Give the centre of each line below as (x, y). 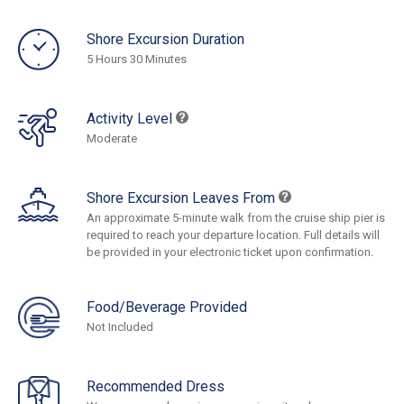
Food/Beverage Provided (167, 308)
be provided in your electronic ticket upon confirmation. (230, 252)
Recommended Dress (156, 387)
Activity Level (131, 119)
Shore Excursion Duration (165, 40)
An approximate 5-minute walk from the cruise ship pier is (236, 218)
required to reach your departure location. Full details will (233, 235)
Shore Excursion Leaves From (183, 198)
